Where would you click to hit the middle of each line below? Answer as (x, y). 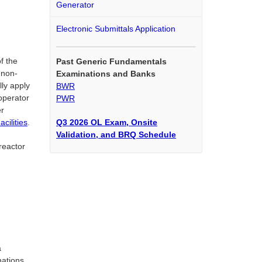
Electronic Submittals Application (116, 29)
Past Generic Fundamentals (111, 61)
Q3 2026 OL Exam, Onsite (107, 122)
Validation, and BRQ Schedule (116, 134)
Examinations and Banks (106, 73)
